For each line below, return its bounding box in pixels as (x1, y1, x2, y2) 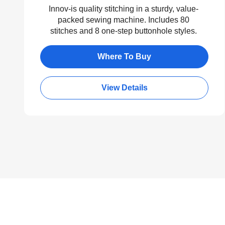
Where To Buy (97, 52, 152, 61)
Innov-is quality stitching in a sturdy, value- (48, 4, 198, 13)
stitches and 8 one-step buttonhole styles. (50, 26, 197, 35)
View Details (101, 83, 148, 92)
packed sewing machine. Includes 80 (57, 15, 189, 24)
